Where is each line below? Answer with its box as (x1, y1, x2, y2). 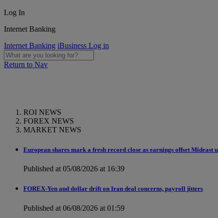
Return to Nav (4, 60, 48, 69)
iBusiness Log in (57, 41, 109, 50)
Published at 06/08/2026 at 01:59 (23, 203, 125, 212)
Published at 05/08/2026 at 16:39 (23, 164, 125, 173)
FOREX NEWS (23, 116, 74, 125)
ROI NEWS (23, 108, 61, 116)
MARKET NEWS (23, 125, 81, 134)
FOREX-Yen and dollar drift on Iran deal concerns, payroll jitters (23, 185, 203, 193)
